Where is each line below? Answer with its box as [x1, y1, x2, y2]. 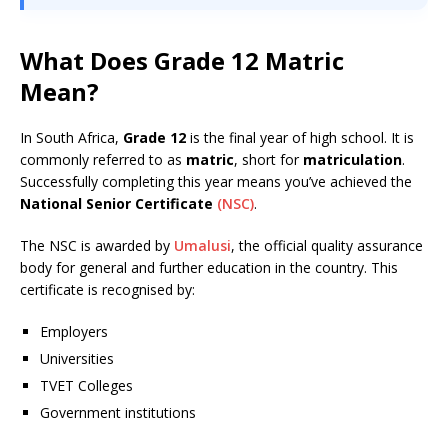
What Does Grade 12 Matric [20, 44, 344, 77]
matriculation [303, 150, 402, 169]
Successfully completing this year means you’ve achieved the [20, 172, 412, 191]
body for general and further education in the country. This [20, 258, 398, 277]
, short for [234, 150, 303, 169]
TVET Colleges [40, 376, 133, 395]
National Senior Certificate [20, 194, 217, 213]
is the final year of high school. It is [186, 128, 414, 147]
